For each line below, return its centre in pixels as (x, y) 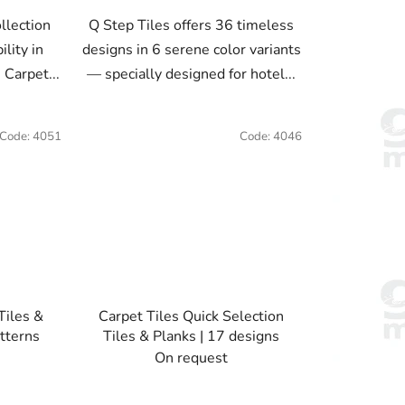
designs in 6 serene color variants (191, 50)
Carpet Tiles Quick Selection (192, 317)
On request (192, 358)
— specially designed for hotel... (192, 75)
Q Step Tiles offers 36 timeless (192, 26)
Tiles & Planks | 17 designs (192, 337)
